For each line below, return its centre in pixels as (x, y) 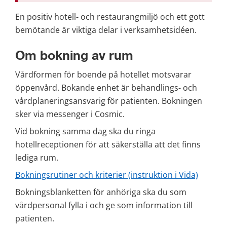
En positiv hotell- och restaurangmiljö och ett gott (110, 17)
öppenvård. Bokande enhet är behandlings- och (106, 87)
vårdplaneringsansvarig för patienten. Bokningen (109, 101)
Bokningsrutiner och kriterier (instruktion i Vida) (107, 175)
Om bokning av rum (74, 56)
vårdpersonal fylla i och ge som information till (104, 205)
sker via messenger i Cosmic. (70, 114)
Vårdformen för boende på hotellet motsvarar (103, 74)
